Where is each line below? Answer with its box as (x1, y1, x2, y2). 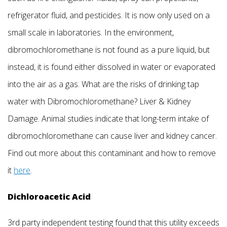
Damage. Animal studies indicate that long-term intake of (8, 113, 209, 125)
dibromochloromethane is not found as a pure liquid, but (8, 44, 210, 56)
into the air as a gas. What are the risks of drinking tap (8, 79, 199, 90)
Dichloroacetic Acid (8, 191, 91, 202)
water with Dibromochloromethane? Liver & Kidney (8, 96, 191, 107)
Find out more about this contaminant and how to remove (8, 147, 216, 159)
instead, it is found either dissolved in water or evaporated (8, 61, 215, 73)
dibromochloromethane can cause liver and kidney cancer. (8, 130, 217, 142)
